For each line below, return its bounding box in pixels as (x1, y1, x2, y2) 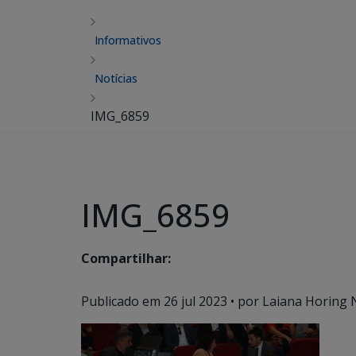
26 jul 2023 (164, 292, 227, 310)
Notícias (95, 71, 137, 86)
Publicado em (81, 292, 164, 310)
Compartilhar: (81, 250, 171, 268)
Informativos (95, 33, 161, 48)
